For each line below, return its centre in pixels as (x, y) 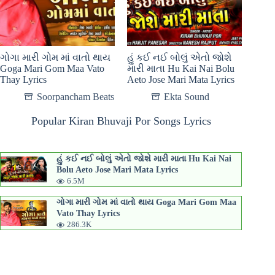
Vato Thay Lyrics (88, 213)
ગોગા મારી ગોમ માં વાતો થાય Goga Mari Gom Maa (146, 202)
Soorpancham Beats (76, 97)
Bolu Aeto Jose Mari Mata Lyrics (117, 170)
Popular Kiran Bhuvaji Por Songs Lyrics (121, 121)
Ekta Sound (187, 97)
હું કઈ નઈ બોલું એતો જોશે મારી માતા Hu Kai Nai (144, 159)
